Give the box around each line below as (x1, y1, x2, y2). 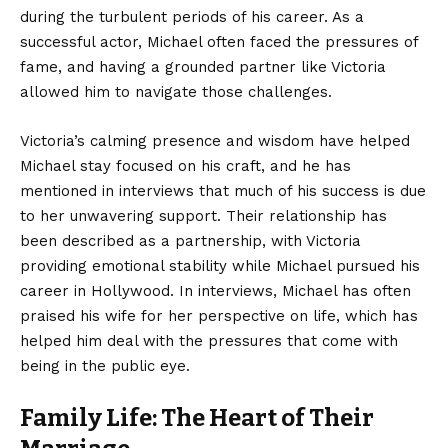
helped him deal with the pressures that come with (20, 332, 398, 351)
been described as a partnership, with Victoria (20, 232, 361, 251)
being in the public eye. (20, 357, 190, 376)
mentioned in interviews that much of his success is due (20, 182, 426, 201)
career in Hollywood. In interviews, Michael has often (20, 282, 411, 301)
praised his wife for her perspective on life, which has (20, 307, 418, 326)
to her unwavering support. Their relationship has (20, 207, 387, 226)
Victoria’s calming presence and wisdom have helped (20, 132, 410, 151)
